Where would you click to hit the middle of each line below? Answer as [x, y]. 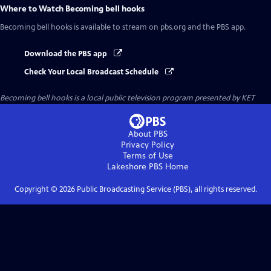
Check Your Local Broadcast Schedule [92, 72]
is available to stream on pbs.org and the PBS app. [159, 27]
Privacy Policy [148, 145]
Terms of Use [148, 156]
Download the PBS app [67, 54]
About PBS [148, 134]
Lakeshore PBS [135, 167]
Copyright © [37, 190]
